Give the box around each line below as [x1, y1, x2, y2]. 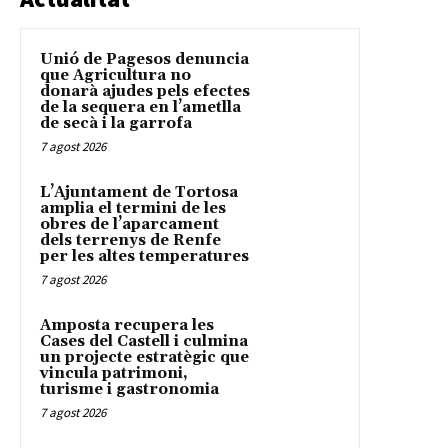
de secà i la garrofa [40, 114, 192, 134]
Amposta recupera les [40, 316, 214, 336]
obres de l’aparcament [40, 215, 219, 235]
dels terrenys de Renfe [40, 231, 221, 251]
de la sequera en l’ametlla [40, 98, 241, 118]
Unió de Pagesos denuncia [40, 50, 249, 70]
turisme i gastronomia [40, 380, 219, 400]
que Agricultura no [40, 66, 191, 86]
